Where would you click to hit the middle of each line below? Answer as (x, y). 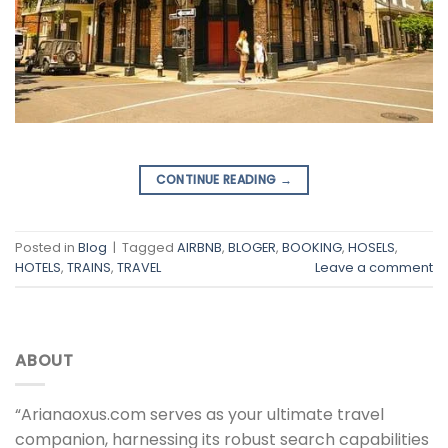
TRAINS (89, 267)
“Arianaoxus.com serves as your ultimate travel (199, 415)
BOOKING (312, 247)
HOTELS (38, 267)
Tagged (149, 247)
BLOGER (252, 247)
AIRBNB (199, 247)
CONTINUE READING (217, 179)
